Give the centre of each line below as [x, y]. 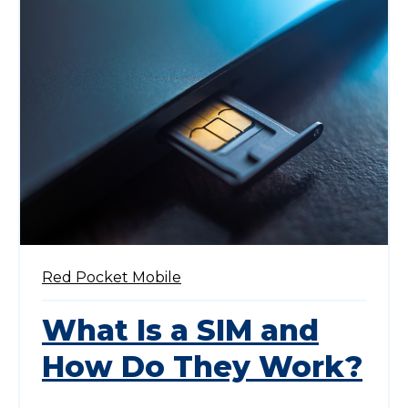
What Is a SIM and [180, 330]
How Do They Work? [202, 366]
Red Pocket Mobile [112, 277]
